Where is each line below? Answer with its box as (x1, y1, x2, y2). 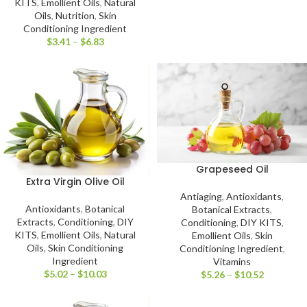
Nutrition (55, 9, 95, 21)
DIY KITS (240, 216, 282, 228)
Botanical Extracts (192, 203, 270, 215)
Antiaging (180, 190, 222, 202)
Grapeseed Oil (195, 162, 269, 176)
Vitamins (213, 255, 251, 267)
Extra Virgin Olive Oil (25, 175, 125, 189)
